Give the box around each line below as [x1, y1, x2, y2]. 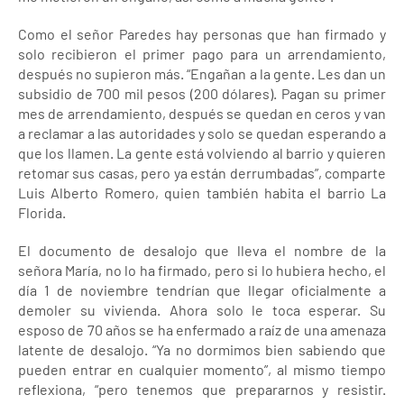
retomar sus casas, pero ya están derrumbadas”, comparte [18, 163, 386, 181]
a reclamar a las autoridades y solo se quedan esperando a [18, 124, 386, 142]
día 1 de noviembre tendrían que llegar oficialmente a [18, 280, 386, 298]
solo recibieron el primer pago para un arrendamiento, [18, 44, 386, 62]
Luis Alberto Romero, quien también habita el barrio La [18, 183, 386, 201]
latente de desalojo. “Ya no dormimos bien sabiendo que [18, 340, 386, 358]
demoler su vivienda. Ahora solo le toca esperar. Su [18, 300, 386, 318]
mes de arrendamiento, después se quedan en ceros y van [18, 104, 386, 122]
